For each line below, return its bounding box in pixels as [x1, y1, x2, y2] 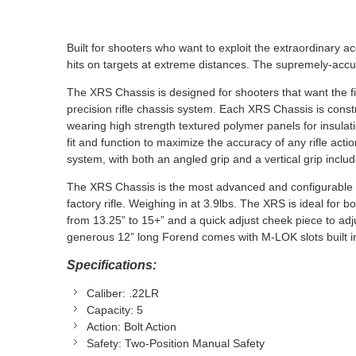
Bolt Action [121, 320, 176, 334]
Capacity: [87, 304, 133, 317]
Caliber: [87, 287, 126, 300]
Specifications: [67, 258, 157, 273]
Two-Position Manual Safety [122, 337, 265, 350]
